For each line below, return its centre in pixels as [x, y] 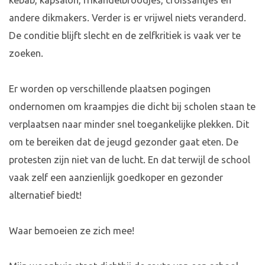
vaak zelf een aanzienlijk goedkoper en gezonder [116, 178]
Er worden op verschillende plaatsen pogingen [110, 89]
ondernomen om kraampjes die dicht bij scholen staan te [132, 107]
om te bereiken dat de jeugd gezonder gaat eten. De [124, 142]
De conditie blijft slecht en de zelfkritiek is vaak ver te [125, 36]
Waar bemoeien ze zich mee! [72, 231]
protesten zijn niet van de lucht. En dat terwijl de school [130, 160]
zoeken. [26, 54]
